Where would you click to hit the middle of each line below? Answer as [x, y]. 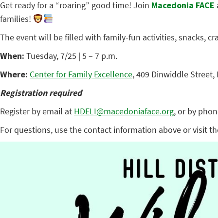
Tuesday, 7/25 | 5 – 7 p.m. [71, 56]
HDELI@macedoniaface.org [124, 111]
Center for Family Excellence [81, 74]
